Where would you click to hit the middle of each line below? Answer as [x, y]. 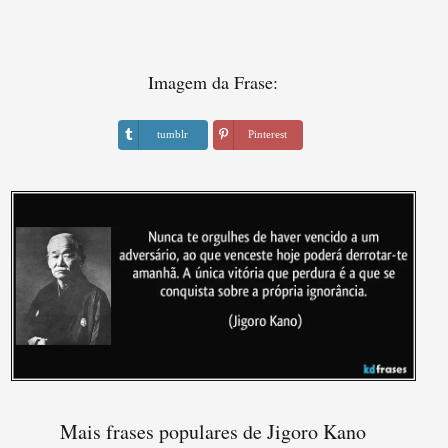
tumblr [172, 134]
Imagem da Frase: [213, 82]
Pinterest [267, 134]
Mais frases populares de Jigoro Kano [213, 431]
